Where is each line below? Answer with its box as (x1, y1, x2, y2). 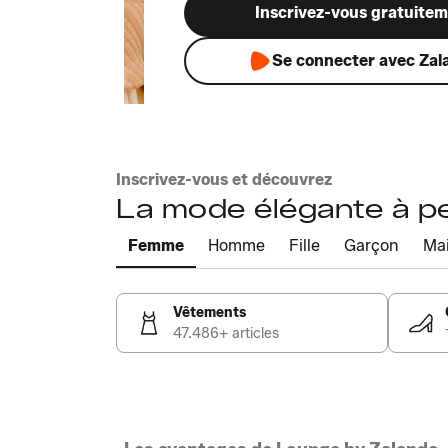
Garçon (344, 236, 399, 255)
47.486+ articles (173, 325, 279, 342)
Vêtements (173, 304, 246, 321)
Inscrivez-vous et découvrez (116, 170, 332, 189)
